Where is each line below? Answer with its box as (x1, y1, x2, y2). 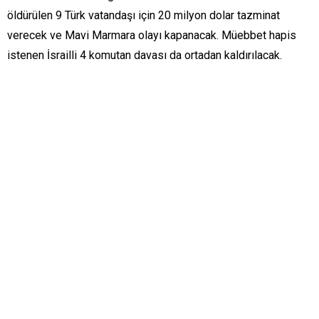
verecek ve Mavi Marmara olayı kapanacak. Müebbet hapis (7, 28, 296, 42)
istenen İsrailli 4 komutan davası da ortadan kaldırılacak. (7, 48, 282, 62)
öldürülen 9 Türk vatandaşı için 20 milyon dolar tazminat (7, 9, 280, 22)
